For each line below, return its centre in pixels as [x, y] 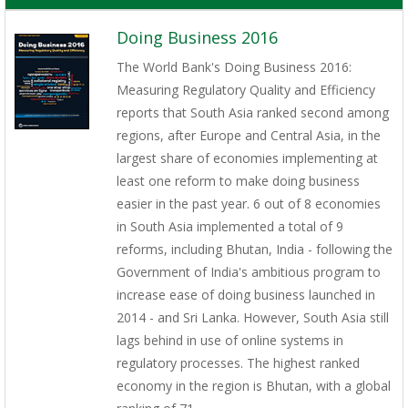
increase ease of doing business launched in [245, 295]
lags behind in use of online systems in [229, 341]
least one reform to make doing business [238, 181]
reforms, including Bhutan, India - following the [254, 250]
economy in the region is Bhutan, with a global [253, 386]
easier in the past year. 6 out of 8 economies [248, 204]
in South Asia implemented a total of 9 [229, 227]
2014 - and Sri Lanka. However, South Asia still [252, 318]
